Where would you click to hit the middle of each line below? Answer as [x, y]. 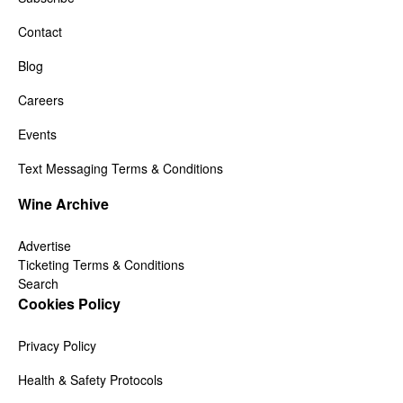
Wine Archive [63, 204]
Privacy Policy [57, 345]
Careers [41, 100]
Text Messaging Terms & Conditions [121, 168]
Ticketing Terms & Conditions [101, 264]
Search [38, 283]
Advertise [45, 246]
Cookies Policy [69, 304]
